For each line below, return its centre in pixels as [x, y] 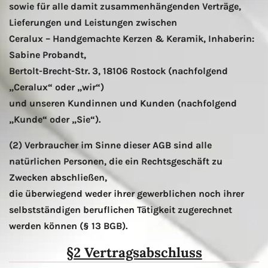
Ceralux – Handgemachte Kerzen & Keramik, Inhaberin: [132, 39]
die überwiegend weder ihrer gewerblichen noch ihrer [127, 194]
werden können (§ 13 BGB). [68, 226]
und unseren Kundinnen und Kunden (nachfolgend [123, 103]
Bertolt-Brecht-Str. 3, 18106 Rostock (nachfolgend [118, 71]
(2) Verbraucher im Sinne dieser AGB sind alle [110, 145]
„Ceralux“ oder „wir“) [57, 87]
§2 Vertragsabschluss [134, 252]
